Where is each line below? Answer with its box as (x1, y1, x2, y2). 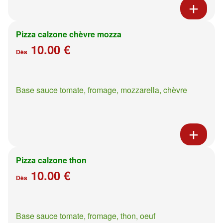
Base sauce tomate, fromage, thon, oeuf (16, 210, 155, 222)
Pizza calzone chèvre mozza (16, 28, 121, 40)
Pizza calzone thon (16, 154, 87, 166)
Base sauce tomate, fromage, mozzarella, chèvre (16, 84, 187, 96)
